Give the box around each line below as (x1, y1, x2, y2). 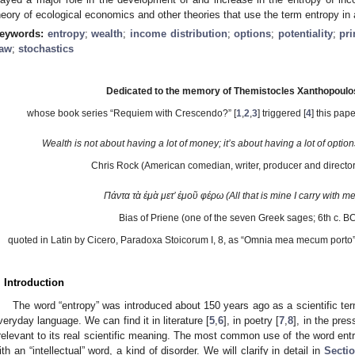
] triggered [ (258, 107, 307, 119)
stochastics (18, 42, 74, 55)
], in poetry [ (223, 314, 280, 326)
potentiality (277, 27, 333, 40)
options (234, 27, 272, 40)
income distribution (129, 27, 227, 40)
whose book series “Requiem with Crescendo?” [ (27, 107, 237, 119)
